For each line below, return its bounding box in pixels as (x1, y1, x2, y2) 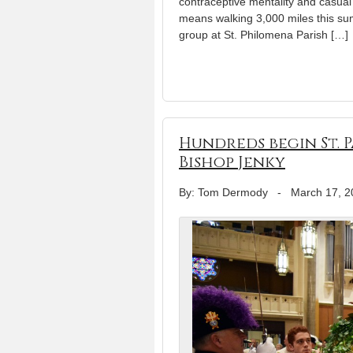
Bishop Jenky (179, 151, 285, 173)
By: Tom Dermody (179, 186, 268, 199)
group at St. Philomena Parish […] (179, 28, 348, 42)
